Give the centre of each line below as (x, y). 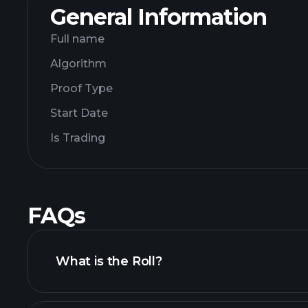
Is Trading (78, 138)
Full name (77, 39)
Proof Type (81, 88)
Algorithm (78, 64)
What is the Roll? (109, 261)
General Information (158, 17)
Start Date (79, 113)
